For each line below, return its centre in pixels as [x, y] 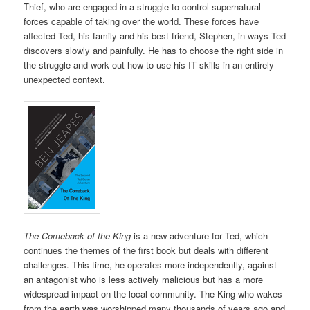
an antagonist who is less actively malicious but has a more [144, 279]
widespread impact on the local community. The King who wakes [153, 294]
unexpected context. [65, 79]
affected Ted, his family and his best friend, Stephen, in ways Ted [155, 35]
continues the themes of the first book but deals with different [146, 250]
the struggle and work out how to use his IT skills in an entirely [149, 64]
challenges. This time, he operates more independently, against [151, 265]
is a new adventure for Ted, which [200, 236]
